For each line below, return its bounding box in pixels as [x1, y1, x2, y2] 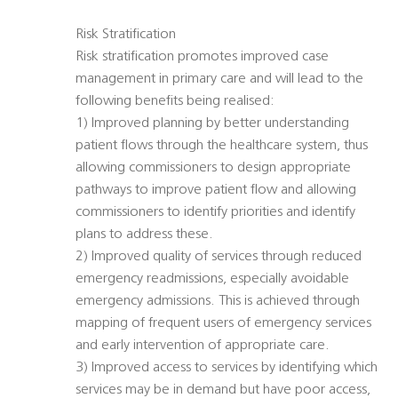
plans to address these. [76, 227, 213, 243]
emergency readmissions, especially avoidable [76, 272, 349, 287]
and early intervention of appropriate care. [76, 338, 330, 354]
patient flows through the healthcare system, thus [76, 139, 368, 154]
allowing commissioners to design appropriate [76, 161, 351, 176]
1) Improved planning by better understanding [76, 116, 349, 131]
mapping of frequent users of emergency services [76, 316, 371, 331]
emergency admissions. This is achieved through [76, 294, 360, 309]
